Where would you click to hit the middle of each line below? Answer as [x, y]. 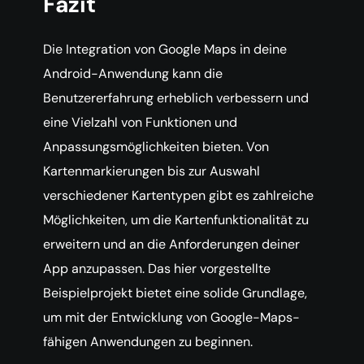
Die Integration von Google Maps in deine [165, 50]
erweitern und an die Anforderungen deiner [171, 245]
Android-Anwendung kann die [133, 74]
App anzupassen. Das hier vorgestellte [157, 269]
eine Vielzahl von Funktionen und [140, 123]
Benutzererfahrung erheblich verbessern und [176, 98]
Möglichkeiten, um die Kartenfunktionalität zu [176, 220]
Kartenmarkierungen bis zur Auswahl [152, 171]
